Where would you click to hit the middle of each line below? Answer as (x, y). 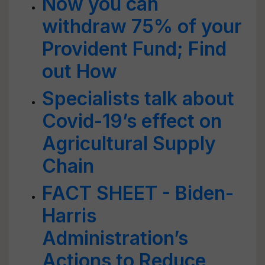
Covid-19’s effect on (132, 121)
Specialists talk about (138, 98)
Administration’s (115, 238)
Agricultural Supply (129, 143)
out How (80, 71)
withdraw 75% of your (142, 26)
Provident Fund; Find (134, 49)
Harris (69, 216)
